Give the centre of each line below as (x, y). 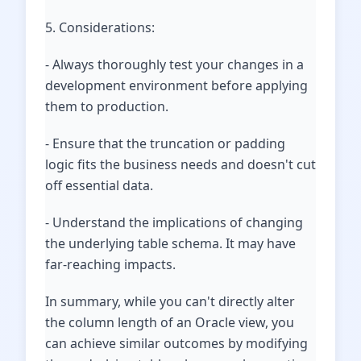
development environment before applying (176, 85)
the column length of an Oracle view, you (170, 322)
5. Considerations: (100, 27)
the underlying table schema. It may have (170, 243)
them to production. (107, 106)
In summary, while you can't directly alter (170, 301)
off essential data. (99, 185)
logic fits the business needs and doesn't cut (180, 164)
